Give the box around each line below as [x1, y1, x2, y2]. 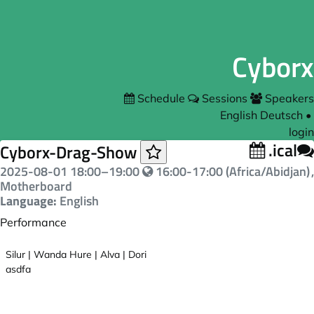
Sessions [199, 91, 250, 105]
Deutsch [260, 108, 303, 122]
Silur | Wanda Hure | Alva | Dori [6, 248, 146, 261]
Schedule [135, 91, 188, 105]
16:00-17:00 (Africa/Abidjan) [153, 162, 310, 181]
